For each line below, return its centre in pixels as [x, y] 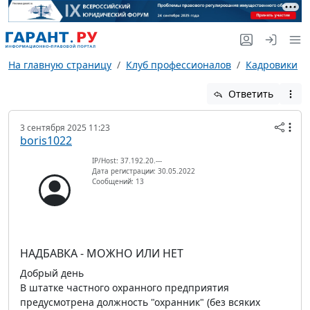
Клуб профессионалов [179, 65]
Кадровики [272, 65]
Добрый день [52, 273]
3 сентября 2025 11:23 [65, 128]
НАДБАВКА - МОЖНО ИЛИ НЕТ [102, 254]
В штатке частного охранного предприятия [125, 288]
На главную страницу [60, 65]
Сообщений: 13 [118, 182]
